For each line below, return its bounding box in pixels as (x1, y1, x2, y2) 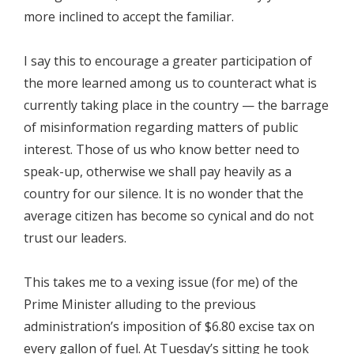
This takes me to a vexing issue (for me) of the (24, 273, 298, 291)
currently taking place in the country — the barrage (24, 96, 329, 114)
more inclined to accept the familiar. (24, 8, 234, 25)
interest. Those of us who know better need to (24, 141, 299, 158)
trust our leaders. (24, 229, 126, 247)
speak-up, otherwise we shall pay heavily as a (24, 163, 292, 180)
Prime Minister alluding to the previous (24, 296, 256, 313)
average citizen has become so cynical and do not (24, 207, 314, 224)
